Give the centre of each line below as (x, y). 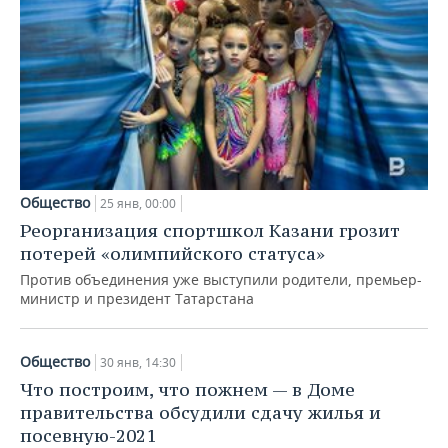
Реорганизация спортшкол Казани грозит (210, 231)
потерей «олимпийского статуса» (172, 254)
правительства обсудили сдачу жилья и (200, 413)
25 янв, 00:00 (138, 204)
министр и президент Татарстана (137, 299)
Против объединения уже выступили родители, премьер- (221, 280)
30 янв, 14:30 (138, 363)
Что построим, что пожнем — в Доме (187, 390)
